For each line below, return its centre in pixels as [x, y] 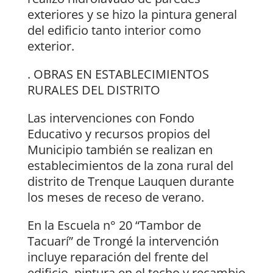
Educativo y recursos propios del [119, 134]
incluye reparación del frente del [118, 257]
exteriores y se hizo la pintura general [132, 15]
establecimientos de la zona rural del [130, 166]
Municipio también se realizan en [120, 150]
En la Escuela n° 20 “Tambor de [114, 225]
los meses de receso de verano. [115, 197]
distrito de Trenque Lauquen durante [130, 182]
